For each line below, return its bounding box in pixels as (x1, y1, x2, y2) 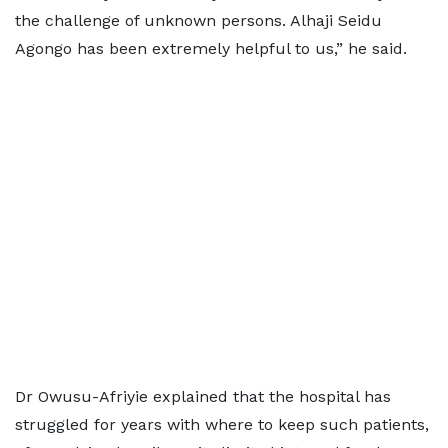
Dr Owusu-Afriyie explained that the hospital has (15, 387, 391, 406)
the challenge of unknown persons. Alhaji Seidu (15, 11, 382, 30)
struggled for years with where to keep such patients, (15, 415, 429, 434)
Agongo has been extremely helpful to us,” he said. (15, 39, 407, 58)
